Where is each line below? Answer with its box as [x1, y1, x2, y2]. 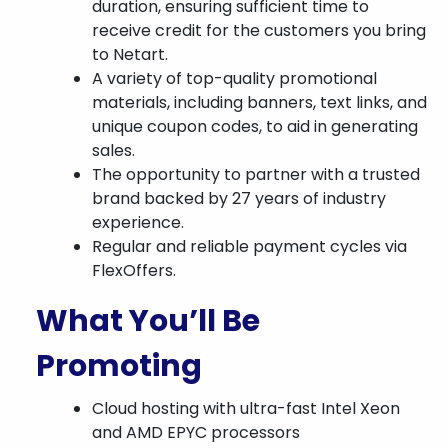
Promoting [36, 345, 202, 387]
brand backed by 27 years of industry [92, 187, 386, 210]
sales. [92, 139, 135, 162]
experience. [92, 211, 184, 234]
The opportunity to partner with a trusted [92, 163, 420, 186]
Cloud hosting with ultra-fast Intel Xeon [92, 397, 400, 420]
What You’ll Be [36, 300, 260, 342]
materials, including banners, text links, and [92, 91, 427, 114]
